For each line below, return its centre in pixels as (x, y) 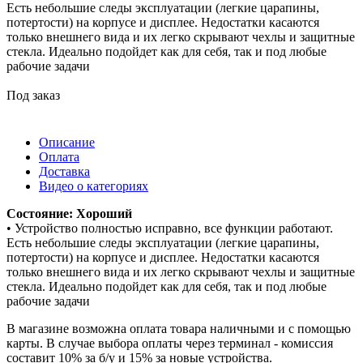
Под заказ (33, 95)
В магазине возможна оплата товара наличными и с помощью (179, 328)
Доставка (64, 171)
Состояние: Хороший (69, 213)
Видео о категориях (94, 186)
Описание (67, 142)
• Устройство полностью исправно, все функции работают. (170, 228)
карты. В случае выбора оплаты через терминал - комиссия (170, 343)
